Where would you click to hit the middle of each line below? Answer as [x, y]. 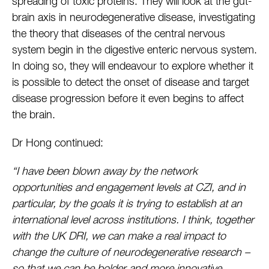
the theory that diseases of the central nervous [119, 35]
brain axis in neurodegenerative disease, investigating [134, 18]
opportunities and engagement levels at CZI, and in [129, 188]
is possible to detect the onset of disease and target [131, 83]
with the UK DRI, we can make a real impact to [119, 237]
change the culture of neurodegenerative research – [131, 253]
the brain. [34, 116]
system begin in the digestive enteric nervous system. [134, 51]
